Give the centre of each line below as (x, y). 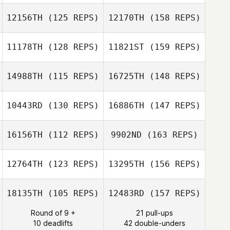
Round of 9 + (53, 213)
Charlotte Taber (70, 118)
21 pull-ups (154, 213)
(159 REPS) (172, 47)
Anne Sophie (171, 199)
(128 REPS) (71, 47)
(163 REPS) (170, 135)
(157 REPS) (172, 193)
